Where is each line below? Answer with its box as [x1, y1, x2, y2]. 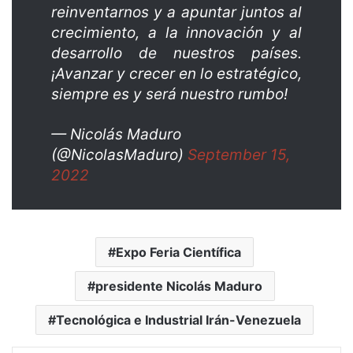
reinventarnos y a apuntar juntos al [51, 3, 302, 22]
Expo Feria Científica [116, 244, 241, 261]
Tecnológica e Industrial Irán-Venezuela [56, 312, 301, 329]
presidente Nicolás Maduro [95, 278, 262, 295]
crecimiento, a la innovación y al [51, 24, 302, 43]
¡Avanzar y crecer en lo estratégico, [51, 65, 302, 84]
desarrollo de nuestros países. [51, 44, 302, 63]
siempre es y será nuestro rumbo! [51, 85, 288, 104]
